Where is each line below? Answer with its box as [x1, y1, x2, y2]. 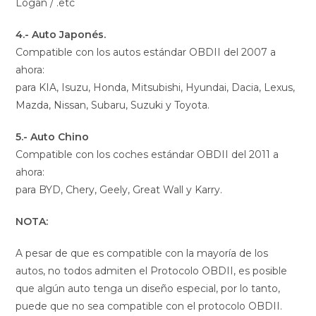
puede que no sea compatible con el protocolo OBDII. [16, 300, 283, 313]
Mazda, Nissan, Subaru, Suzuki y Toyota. [16, 99, 210, 112]
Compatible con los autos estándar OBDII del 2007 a [16, 46, 276, 59]
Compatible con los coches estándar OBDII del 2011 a [16, 148, 279, 162]
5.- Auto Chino [16, 130, 90, 144]
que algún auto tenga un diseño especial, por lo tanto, [16, 282, 281, 296]
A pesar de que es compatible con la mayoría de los [16, 247, 269, 260]
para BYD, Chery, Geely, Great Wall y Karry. [16, 183, 223, 197]
